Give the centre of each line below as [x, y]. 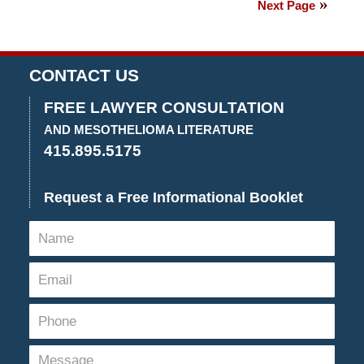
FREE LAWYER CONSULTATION [164, 108]
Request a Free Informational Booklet [173, 198]
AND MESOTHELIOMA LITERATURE [148, 130]
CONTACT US [84, 75]
